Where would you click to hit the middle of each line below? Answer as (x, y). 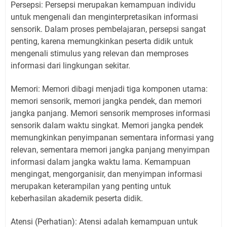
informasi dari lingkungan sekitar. (70, 65)
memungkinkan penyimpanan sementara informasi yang (112, 137)
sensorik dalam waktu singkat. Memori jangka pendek (107, 125)
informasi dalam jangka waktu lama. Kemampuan (101, 162)
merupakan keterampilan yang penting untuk (91, 186)
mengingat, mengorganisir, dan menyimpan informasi (106, 174)
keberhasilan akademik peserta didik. (77, 198)
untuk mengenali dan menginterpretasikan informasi (104, 17)
